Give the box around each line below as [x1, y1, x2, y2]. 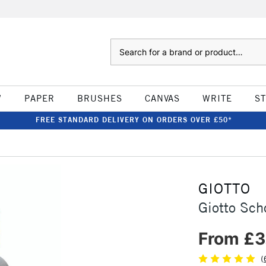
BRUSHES [77, 93, 122, 104]
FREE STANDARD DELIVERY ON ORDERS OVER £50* [35, 115, 232, 124]
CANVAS [144, 93, 180, 104]
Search [110, 40, 134, 49]
